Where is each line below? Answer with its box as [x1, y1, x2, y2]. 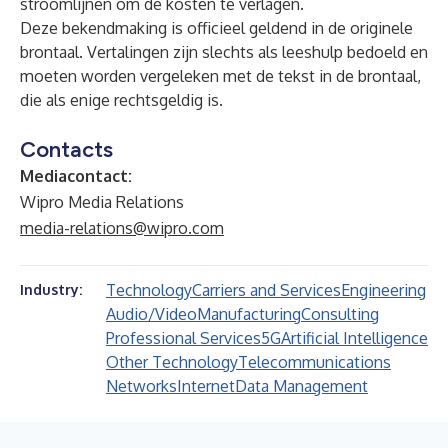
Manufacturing [197, 304, 301, 324]
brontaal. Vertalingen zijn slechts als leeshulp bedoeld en [20, 42, 428, 62]
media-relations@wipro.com [20, 218, 224, 238]
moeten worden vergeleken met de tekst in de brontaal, [20, 66, 421, 86]
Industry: [20, 281, 82, 298]
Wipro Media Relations [20, 192, 184, 212]
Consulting [301, 304, 379, 324]
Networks [106, 376, 177, 396]
